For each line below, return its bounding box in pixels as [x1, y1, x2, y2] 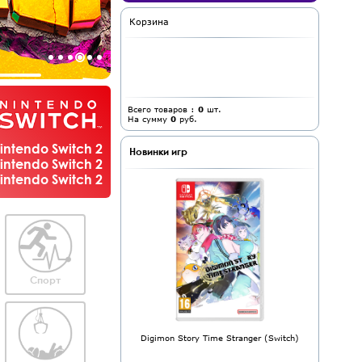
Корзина [129, 16, 169, 27]
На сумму [128, 114, 170, 124]
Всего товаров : [128, 104, 198, 114]
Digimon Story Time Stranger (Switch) [141, 333, 299, 343]
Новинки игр [129, 145, 187, 158]
